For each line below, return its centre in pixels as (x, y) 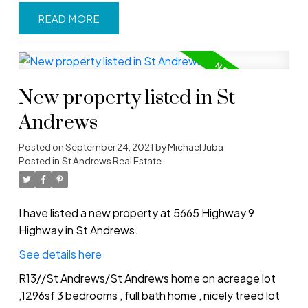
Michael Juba (195, 147)
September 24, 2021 (109, 147)
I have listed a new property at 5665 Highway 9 (136, 213)
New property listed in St (126, 99)
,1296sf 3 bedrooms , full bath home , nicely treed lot (149, 296)
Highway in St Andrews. (78, 230)
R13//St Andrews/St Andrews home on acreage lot (147, 278)
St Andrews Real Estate (111, 161)
